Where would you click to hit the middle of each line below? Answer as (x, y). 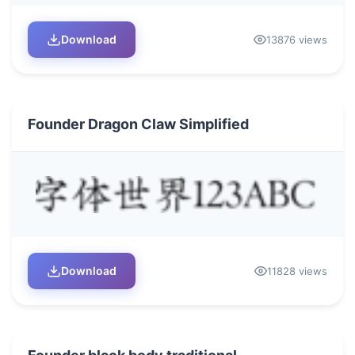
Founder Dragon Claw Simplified (138, 124)
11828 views (297, 271)
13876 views (297, 39)
